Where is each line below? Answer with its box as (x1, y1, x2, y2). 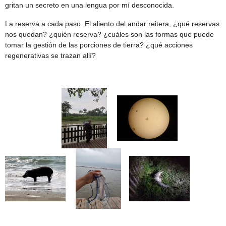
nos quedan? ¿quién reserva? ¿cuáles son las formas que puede (5, 30, 214, 39)
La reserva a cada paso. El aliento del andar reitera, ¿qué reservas (5, 20, 219, 28)
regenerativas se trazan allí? (5, 51, 96, 60)
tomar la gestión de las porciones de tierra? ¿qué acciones (5, 41, 193, 49)
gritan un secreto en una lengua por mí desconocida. (5, 1, 176, 10)
